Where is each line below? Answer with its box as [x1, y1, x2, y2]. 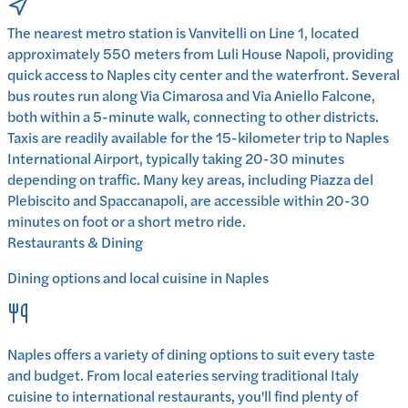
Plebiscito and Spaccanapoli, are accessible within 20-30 [7, 189, 370, 210]
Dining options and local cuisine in [7, 266, 225, 288]
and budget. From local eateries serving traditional [7, 363, 331, 385]
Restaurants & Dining [7, 230, 143, 252]
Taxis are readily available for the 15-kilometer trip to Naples [7, 126, 389, 148]
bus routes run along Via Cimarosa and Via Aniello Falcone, [7, 84, 375, 106]
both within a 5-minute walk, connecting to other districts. [7, 105, 379, 127]
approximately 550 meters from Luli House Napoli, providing [7, 42, 393, 64]
